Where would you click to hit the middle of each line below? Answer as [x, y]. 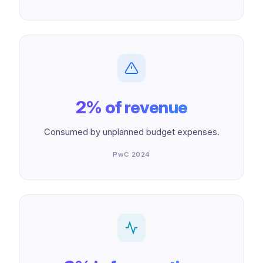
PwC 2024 [131, 154]
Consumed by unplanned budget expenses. [131, 132]
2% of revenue [131, 107]
